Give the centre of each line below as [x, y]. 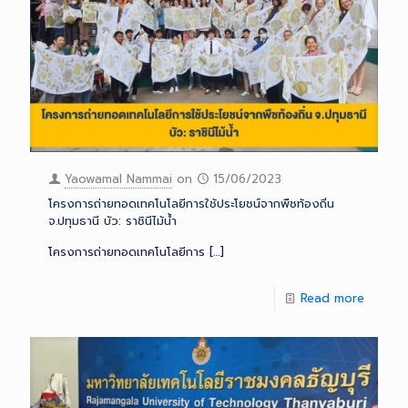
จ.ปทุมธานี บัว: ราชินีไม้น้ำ [112, 220]
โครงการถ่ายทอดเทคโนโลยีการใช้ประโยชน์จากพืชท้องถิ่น [191, 203]
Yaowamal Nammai [118, 178]
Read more [332, 298]
